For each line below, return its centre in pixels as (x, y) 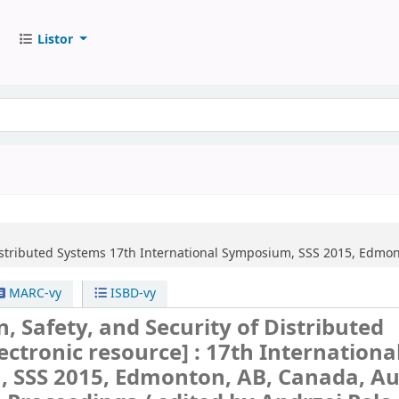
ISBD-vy (132, 293)
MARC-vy (33, 293)
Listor (55, 39)
